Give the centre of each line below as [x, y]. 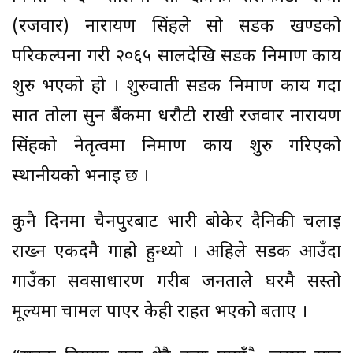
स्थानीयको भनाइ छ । [80, 176]
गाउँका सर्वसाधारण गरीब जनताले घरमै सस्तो [176, 282]
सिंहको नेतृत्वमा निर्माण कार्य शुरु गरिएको [176, 147]
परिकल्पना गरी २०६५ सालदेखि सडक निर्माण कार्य [176, 57]
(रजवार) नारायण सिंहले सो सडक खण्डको [176, 27]
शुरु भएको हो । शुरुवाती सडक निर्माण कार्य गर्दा [176, 87]
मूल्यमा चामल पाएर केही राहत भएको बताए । [160, 312]
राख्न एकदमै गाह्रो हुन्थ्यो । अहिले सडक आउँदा [176, 252]
